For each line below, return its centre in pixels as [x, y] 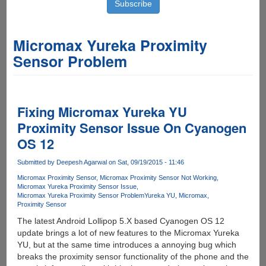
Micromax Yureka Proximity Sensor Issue [77, 187]
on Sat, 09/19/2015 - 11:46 [145, 162]
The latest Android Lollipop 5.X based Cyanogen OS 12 [121, 221]
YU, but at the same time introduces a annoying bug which [126, 245]
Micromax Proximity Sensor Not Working [158, 178]
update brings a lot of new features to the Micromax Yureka [128, 233]
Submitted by [37, 162]
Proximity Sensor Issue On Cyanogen [132, 128]
